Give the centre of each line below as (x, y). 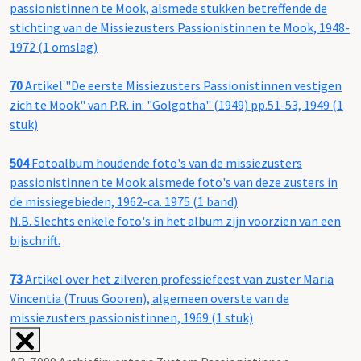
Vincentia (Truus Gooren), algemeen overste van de (149, 299)
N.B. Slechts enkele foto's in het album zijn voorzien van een (175, 221)
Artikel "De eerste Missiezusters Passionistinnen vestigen (182, 86)
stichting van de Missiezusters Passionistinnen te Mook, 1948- (180, 28)
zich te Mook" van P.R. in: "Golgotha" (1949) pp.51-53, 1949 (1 (176, 105)
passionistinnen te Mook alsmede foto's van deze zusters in (174, 183)
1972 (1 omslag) (54, 47)
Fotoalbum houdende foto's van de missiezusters (166, 163)
